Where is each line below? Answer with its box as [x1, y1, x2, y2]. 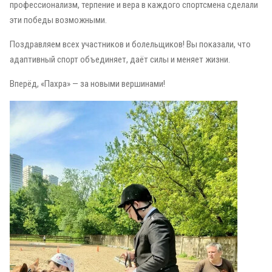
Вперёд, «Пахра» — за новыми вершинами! [10, 78, 165, 89]
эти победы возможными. [10, 15, 107, 25]
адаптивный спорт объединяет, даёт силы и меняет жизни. [10, 54, 230, 65]
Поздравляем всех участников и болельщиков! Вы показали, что [10, 39, 251, 50]
